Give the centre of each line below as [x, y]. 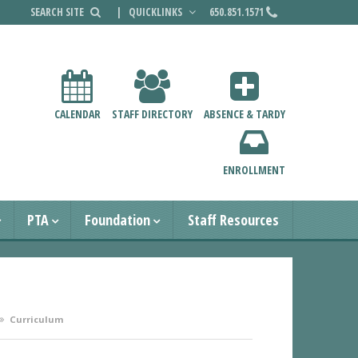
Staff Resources [233, 220]
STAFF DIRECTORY [152, 114]
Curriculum [37, 320]
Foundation [117, 220]
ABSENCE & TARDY [244, 114]
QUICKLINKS [157, 12]
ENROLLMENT [254, 170]
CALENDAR [77, 114]
